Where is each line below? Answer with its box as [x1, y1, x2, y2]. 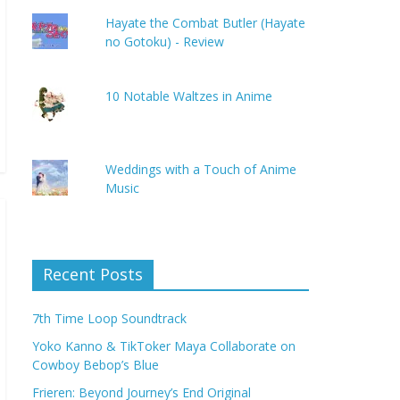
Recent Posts [43, 263, 143, 285]
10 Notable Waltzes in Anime [105, 87, 273, 104]
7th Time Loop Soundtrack [32, 310, 187, 327]
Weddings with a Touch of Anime [105, 161, 297, 178]
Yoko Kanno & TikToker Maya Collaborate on [32, 337, 296, 354]
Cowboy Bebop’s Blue [32, 356, 159, 373]
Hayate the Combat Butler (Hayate [105, 14, 306, 31]
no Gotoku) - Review [105, 33, 225, 50]
